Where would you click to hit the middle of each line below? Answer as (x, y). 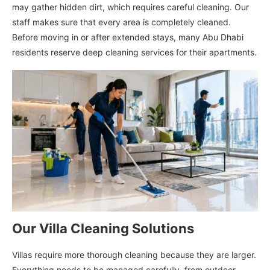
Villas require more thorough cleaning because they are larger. (134, 254)
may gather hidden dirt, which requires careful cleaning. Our (130, 7)
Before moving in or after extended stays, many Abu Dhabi (128, 37)
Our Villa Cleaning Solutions (103, 228)
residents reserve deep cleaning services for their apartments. (134, 52)
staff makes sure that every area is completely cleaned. (121, 22)
